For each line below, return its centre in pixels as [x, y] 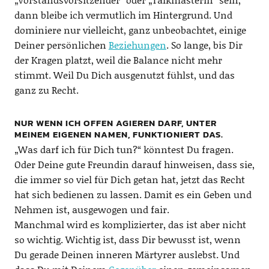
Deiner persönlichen [61, 44]
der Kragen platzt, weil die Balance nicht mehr [118, 59]
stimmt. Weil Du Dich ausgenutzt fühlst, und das [124, 74]
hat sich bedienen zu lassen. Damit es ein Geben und [133, 194]
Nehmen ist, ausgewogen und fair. [92, 209]
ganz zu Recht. [46, 89]
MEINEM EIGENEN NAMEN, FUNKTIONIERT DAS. [119, 134]
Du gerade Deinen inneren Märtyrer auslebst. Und [127, 254]
